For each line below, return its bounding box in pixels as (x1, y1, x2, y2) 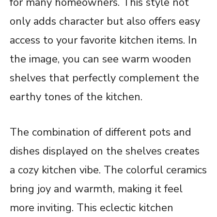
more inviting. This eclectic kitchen (10, 201, 173, 216)
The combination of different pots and (10, 125, 191, 140)
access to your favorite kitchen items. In (10, 33, 197, 48)
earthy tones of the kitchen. (10, 90, 142, 105)
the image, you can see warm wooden (10, 52, 191, 67)
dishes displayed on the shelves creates (10, 144, 200, 159)
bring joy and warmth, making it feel (10, 182, 183, 197)
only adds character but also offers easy (10, 14, 200, 29)
